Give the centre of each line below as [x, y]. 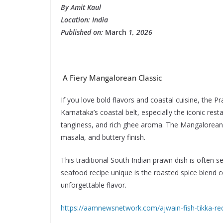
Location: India [84, 20]
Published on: [82, 32]
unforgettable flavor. [94, 185]
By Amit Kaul [81, 7]
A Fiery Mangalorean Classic [111, 78]
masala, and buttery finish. [103, 137]
